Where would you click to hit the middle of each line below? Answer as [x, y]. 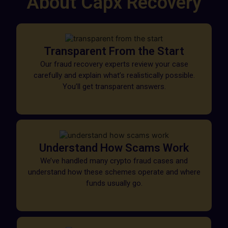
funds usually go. [114, 183]
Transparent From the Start [114, 51]
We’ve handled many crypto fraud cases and [114, 161]
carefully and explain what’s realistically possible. [114, 76]
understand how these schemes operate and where [114, 172]
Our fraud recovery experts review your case [114, 64]
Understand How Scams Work [114, 148]
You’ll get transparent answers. [114, 87]
